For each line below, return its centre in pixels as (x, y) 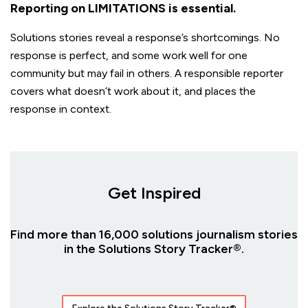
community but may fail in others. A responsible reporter (147, 73)
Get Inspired (154, 192)
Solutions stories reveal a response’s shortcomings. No (145, 37)
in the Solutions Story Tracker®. (154, 249)
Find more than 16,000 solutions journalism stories (154, 234)
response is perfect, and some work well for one (129, 55)
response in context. (61, 109)
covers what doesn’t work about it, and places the (133, 91)
